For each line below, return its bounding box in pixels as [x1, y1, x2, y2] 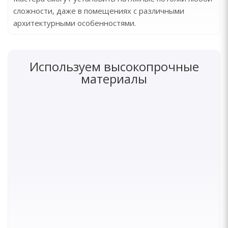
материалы [81, 70, 147, 87]
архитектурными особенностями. [13, 18, 136, 28]
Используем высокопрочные [29, 58, 199, 75]
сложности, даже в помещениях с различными [13, 6, 184, 16]
